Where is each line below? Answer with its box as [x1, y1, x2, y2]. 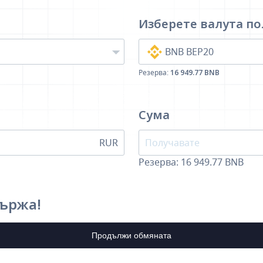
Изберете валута [139, 16, 246, 32]
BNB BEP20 [165, 45, 214, 58]
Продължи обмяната [92, 230, 171, 240]
